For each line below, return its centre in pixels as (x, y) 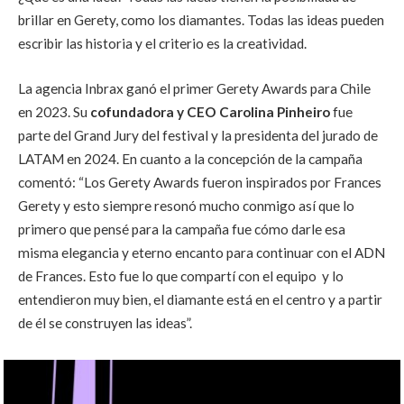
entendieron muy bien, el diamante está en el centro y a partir (200, 299)
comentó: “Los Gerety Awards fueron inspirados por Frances (200, 182)
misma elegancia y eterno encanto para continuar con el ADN (202, 252)
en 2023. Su (54, 111)
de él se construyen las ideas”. (105, 322)
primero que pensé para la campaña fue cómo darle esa (182, 229)
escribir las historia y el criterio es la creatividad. (162, 43)
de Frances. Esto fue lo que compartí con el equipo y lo (181, 275)
